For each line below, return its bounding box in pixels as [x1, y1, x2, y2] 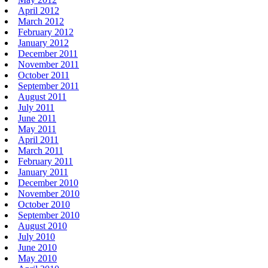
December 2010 [18, 177, 78, 188]
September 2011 [18, 80, 79, 91]
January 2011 [18, 166, 68, 177]
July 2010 [18, 231, 55, 242]
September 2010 [18, 209, 80, 220]
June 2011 [18, 112, 56, 123]
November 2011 [18, 59, 79, 69]
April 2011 [18, 134, 59, 145]
